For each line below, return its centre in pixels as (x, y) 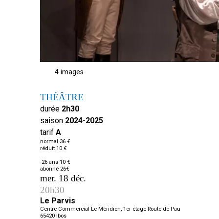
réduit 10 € (54, 149)
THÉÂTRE (62, 97)
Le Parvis (58, 201)
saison (52, 121)
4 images (69, 72)
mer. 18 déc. (63, 178)
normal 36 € (55, 142)
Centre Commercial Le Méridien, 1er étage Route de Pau (110, 209)
